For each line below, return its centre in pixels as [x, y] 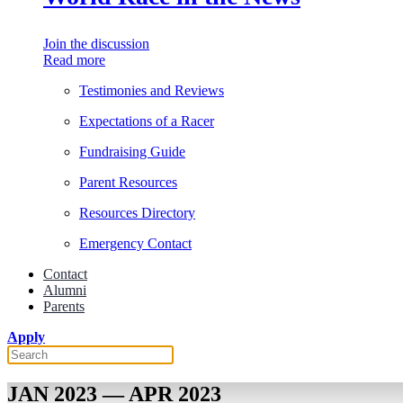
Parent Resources [128, 182]
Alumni [65, 290]
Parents [64, 306]
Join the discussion [96, 44]
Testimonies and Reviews [152, 90]
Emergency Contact [135, 243]
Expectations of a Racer [147, 121]
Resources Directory [137, 213]
